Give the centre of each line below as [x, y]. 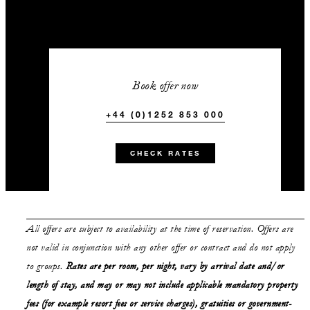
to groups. [46, 266]
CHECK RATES [165, 153]
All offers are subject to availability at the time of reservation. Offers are [160, 229]
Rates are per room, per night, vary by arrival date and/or [175, 266]
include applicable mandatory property [228, 285]
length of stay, [53, 285]
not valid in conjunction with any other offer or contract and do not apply [161, 248]
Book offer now [165, 85]
